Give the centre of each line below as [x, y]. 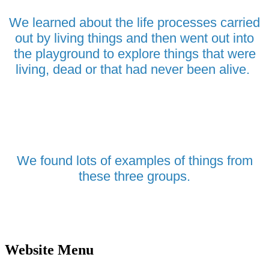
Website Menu [49, 249]
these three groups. [134, 176]
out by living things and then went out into [134, 38]
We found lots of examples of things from [134, 160]
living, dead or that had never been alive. [134, 69]
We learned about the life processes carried [134, 22]
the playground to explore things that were [134, 53]
